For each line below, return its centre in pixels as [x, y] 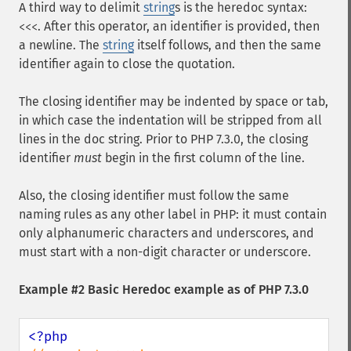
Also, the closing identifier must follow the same [154, 195]
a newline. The [61, 45]
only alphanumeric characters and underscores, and [166, 233]
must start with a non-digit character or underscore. [165, 252]
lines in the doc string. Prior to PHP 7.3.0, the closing [163, 139]
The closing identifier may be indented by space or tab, [174, 101]
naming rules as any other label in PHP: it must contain [173, 214]
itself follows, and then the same [228, 45]
